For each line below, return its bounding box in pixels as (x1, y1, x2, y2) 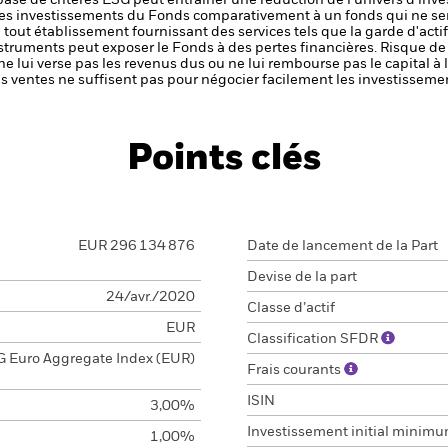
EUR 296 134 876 (77, 239, 195, 253)
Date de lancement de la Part (247, 239, 438, 253)
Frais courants (247, 363, 344, 377)
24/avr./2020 (105, 290, 195, 304)
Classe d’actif (247, 301, 335, 315)
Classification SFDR (247, 332, 381, 346)
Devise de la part (247, 270, 357, 284)
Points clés (127, 141, 321, 177)
